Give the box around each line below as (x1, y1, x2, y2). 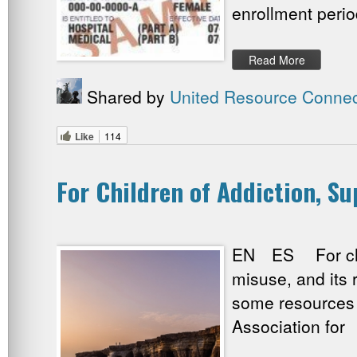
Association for (232, 314, 345, 339)
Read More (248, 52, 305, 69)
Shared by (82, 84, 170, 109)
